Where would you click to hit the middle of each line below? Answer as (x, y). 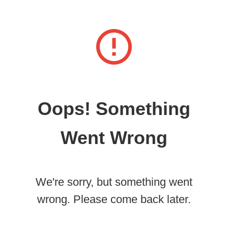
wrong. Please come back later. (114, 199)
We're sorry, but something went (114, 182)
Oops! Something (114, 109)
